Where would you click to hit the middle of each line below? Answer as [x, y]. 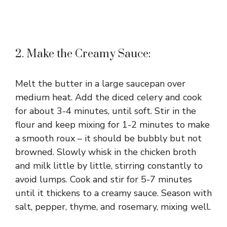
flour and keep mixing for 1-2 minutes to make [112, 125]
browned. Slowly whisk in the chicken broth [106, 152]
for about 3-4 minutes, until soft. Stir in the [106, 111]
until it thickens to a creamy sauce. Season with [113, 193]
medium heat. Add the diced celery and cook [108, 98]
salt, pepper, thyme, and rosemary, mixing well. [113, 207]
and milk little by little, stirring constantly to [109, 166]
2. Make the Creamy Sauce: [83, 54]
